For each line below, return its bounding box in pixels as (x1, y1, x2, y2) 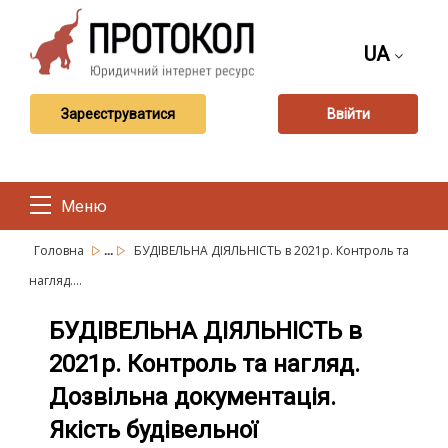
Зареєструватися (61, 105, 175, 122)
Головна (34, 242, 87, 259)
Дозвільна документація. (49, 383, 337, 411)
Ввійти (326, 105, 370, 122)
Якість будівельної (49, 416, 258, 444)
